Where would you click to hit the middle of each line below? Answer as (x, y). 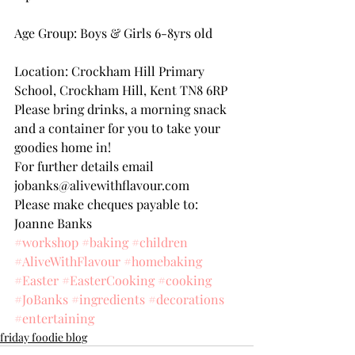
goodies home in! (63, 147)
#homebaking (163, 261)
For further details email (86, 166)
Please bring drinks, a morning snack (122, 109)
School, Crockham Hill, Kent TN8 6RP (121, 90)
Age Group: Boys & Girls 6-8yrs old (113, 33)
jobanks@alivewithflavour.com (102, 185)
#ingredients (108, 299)
